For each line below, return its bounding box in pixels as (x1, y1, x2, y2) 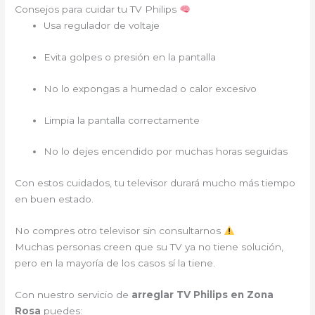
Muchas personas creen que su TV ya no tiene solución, (15, 241, 284, 253)
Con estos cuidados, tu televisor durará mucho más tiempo (15, 177, 296, 189)
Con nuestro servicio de (15, 289, 132, 300)
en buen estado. (15, 193, 94, 205)
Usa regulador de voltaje (44, 19, 160, 31)
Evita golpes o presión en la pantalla (44, 51, 217, 63)
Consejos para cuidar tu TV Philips (15, 3, 180, 15)
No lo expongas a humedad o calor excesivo (44, 82, 257, 94)
